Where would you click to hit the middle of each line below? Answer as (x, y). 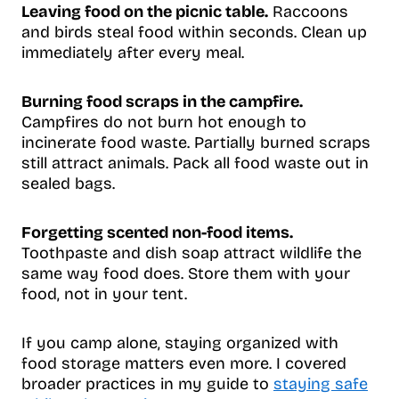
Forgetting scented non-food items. (157, 232)
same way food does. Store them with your (186, 273)
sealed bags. (68, 183)
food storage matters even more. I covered (184, 363)
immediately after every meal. (133, 52)
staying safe (321, 383)
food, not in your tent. (104, 293)
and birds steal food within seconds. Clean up (194, 32)
